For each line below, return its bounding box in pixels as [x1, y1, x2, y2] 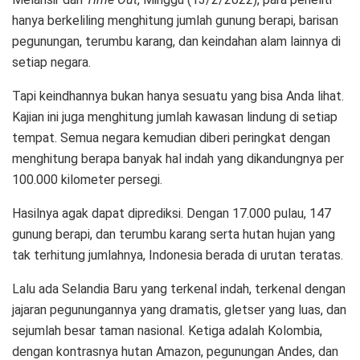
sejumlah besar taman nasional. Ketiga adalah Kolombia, [12, 323, 322, 339]
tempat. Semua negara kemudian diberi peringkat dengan [12, 130, 330, 146]
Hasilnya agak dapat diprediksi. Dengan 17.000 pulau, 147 [12, 206, 331, 222]
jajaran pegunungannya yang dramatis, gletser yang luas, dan [12, 302, 346, 318]
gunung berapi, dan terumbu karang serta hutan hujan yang [12, 227, 335, 243]
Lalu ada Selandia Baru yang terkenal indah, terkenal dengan [12, 281, 346, 297]
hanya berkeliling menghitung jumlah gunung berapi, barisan [12, 13, 338, 29]
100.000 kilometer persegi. [12, 172, 162, 188]
